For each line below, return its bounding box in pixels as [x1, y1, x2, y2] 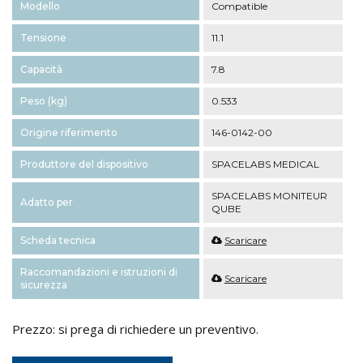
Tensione [20, 32, 66, 45]
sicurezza [20, 279, 67, 292]
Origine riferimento [20, 126, 117, 139]
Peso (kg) [20, 95, 67, 108]
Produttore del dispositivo [20, 158, 148, 171]
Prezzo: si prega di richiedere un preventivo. [12, 321, 258, 338]
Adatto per [20, 196, 73, 209]
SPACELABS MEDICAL [211, 158, 319, 171]
